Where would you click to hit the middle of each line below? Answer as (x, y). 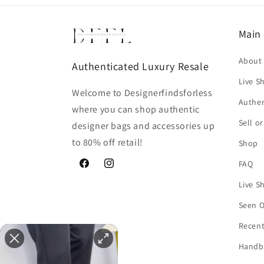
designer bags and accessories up (143, 126)
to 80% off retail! (108, 142)
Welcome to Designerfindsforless (142, 93)
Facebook (96, 169)
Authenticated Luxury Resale (141, 66)
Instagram (122, 169)
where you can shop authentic (136, 109)
